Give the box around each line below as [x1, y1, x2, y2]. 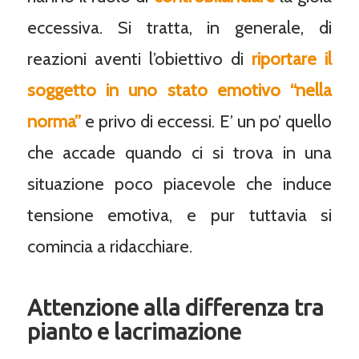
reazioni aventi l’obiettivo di [26, 48, 252, 71]
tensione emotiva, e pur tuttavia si [26, 204, 333, 227]
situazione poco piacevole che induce [26, 173, 333, 196]
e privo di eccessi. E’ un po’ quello [80, 111, 333, 133]
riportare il [252, 48, 333, 71]
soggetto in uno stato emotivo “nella [26, 79, 333, 102]
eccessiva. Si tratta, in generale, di [26, 17, 333, 39]
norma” [26, 111, 81, 133]
